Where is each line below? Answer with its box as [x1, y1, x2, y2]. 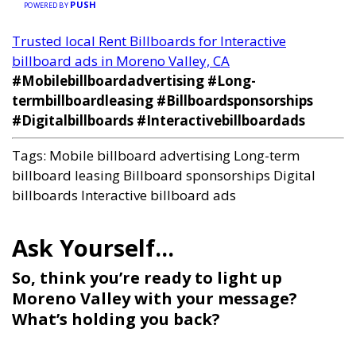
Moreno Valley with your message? [12, 288, 297, 310]
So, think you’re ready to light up [12, 267, 282, 289]
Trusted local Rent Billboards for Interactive [12, 32, 286, 51]
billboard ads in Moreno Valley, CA [12, 52, 230, 71]
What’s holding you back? [12, 308, 220, 331]
